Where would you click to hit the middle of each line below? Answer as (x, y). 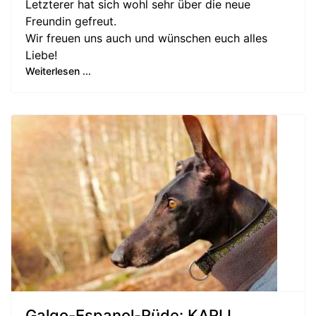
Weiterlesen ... (58, 71)
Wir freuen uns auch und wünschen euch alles (146, 38)
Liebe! (41, 55)
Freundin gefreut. (71, 21)
